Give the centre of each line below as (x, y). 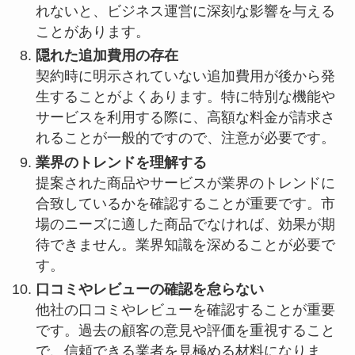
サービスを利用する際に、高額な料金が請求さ (185, 118)
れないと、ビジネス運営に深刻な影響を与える (185, 11)
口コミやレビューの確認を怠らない (149, 290)
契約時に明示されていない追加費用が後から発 (185, 76)
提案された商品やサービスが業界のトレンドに (185, 183)
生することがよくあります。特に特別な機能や (185, 97)
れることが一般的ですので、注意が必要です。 (185, 138)
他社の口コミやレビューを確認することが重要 (185, 310)
